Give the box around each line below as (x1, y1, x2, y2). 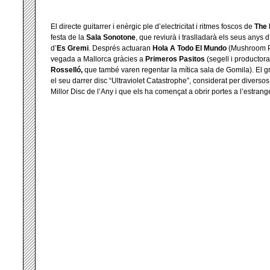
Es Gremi (57, 44, 89, 52)
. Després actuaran (89, 44, 152, 52)
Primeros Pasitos (145, 55, 205, 63)
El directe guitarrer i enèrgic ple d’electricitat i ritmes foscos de (51, 22, 254, 31)
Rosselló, (51, 66, 84, 74)
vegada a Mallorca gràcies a (51, 55, 145, 63)
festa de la (51, 33, 86, 42)
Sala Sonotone (86, 33, 136, 42)
